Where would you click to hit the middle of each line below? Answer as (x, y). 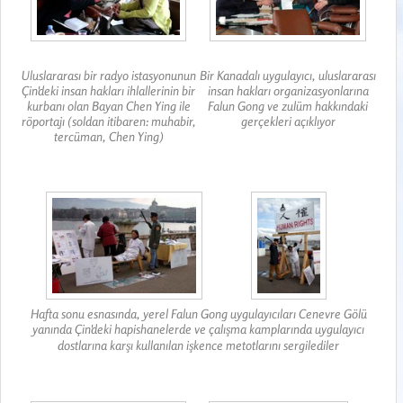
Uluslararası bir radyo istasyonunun (108, 76)
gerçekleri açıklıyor (288, 121)
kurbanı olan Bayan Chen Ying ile (108, 106)
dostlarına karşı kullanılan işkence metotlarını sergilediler (198, 345)
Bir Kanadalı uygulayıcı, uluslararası (288, 76)
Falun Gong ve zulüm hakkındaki (288, 106)
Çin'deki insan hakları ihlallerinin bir (108, 91)
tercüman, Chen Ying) (108, 137)
